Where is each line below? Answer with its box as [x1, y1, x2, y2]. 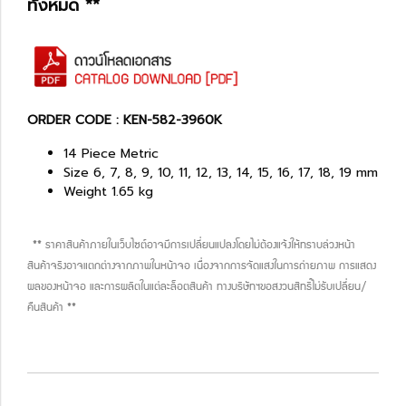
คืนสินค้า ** [27, 304, 76, 314]
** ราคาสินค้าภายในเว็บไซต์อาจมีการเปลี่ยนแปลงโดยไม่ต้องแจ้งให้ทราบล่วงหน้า [27, 241, 355, 252]
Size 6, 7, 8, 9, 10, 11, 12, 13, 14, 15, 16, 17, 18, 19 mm [63, 163, 378, 183]
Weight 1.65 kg [63, 182, 153, 202]
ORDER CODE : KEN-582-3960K [27, 111, 222, 130]
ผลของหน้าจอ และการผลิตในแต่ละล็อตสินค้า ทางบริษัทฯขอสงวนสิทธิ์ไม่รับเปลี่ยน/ [27, 283, 367, 294]
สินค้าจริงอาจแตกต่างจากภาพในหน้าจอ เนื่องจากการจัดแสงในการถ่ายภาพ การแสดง [27, 262, 376, 273]
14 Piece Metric [63, 144, 159, 164]
